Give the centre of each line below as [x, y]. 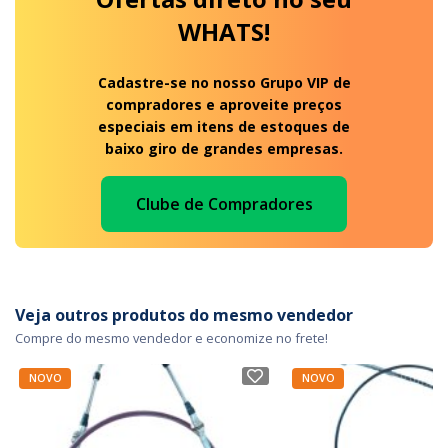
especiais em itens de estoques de [224, 126]
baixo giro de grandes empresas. [224, 148]
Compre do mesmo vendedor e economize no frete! [171, 337]
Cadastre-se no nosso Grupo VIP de [224, 82]
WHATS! [224, 31]
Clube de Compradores [224, 203]
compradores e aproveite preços [224, 104]
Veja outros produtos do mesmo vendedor [184, 314]
